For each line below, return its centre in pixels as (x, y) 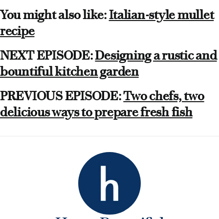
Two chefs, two (164, 96)
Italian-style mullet (161, 15)
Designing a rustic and (156, 56)
